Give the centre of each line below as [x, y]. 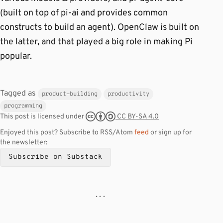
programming [23, 106]
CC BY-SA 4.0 [137, 116]
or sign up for [170, 132]
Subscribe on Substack [56, 157]
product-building [70, 94]
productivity [128, 94]
